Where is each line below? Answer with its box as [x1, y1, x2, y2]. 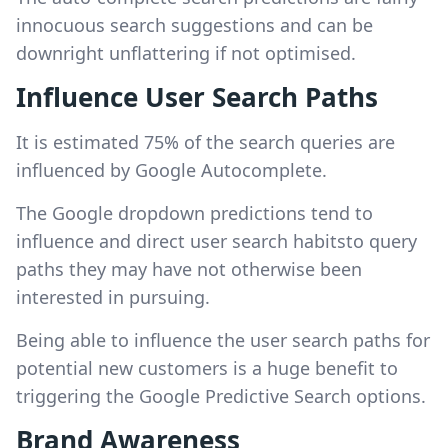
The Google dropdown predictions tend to [16, 200, 373, 225]
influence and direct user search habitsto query [16, 228, 417, 253]
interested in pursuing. [16, 284, 210, 309]
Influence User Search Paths [16, 78, 378, 115]
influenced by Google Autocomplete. [16, 157, 327, 182]
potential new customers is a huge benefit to [16, 355, 398, 380]
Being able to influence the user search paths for [16, 327, 430, 352]
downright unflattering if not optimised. [16, 40, 356, 65]
